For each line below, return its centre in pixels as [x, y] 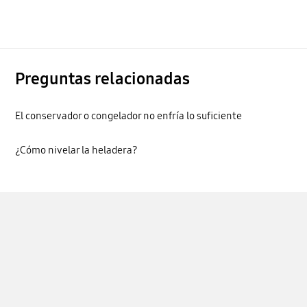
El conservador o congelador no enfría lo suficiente [129, 116]
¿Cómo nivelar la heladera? [77, 150]
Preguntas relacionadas [103, 78]
